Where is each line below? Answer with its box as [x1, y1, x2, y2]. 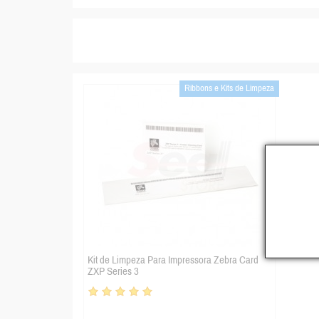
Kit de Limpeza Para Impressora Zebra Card [88, 254, 258, 266]
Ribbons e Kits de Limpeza [184, 83, 274, 94]
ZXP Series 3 [88, 266, 139, 278]
